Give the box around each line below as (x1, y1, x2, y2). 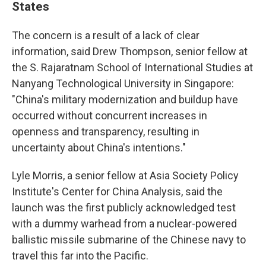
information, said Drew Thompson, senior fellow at (12, 45, 248, 58)
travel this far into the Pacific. (12, 249, 148, 262)
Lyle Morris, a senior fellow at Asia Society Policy (12, 169, 239, 182)
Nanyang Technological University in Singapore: (12, 77, 234, 90)
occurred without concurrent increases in (12, 109, 207, 122)
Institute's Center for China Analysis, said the (12, 185, 223, 198)
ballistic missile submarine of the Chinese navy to (12, 233, 246, 246)
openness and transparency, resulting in (12, 125, 199, 138)
